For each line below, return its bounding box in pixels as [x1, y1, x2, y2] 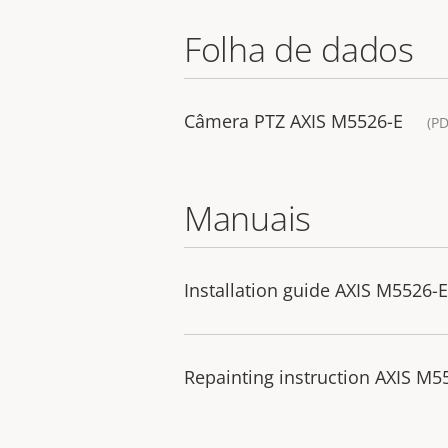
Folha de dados [184, 26, 414, 72]
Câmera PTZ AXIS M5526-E [184, 109, 403, 133]
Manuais [184, 195, 311, 241]
